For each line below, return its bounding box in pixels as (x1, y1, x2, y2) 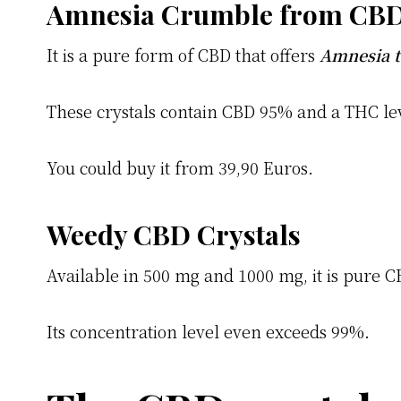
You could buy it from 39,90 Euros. (47, 156, 313, 180)
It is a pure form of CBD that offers (47, 43, 320, 67)
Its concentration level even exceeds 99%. (47, 320, 370, 344)
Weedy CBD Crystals (47, 217, 301, 253)
